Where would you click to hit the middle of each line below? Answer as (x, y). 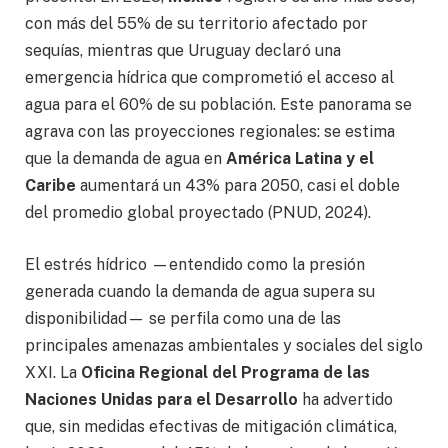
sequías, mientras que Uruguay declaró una (183, 51)
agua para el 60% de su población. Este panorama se (218, 105)
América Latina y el (300, 159)
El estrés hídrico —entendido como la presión (195, 264)
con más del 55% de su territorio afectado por (196, 24)
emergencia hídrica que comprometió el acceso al (209, 78)
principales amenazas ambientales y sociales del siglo (224, 345)
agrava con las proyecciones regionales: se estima (210, 132)
